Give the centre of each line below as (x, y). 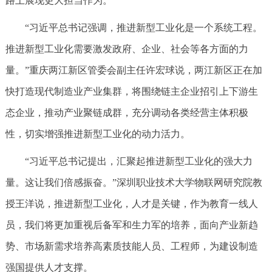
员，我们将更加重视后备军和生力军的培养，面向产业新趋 (131, 225)
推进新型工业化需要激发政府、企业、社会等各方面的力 (127, 49)
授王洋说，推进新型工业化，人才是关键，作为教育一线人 (131, 204)
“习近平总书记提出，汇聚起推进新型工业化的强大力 (138, 161)
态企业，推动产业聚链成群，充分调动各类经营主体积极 (127, 113)
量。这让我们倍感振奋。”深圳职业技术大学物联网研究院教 (134, 182)
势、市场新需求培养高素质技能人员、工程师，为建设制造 (131, 246)
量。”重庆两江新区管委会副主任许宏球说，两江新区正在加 (134, 70)
